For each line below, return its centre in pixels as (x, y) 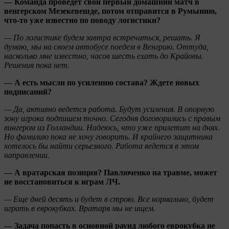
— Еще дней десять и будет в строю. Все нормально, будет (109, 199)
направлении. (27, 155)
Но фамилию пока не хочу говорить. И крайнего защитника (108, 136)
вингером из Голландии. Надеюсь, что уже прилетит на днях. (112, 127)
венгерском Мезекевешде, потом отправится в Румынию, (110, 11)
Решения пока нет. (37, 65)
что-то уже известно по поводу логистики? (82, 20)
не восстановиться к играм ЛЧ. (62, 181)
